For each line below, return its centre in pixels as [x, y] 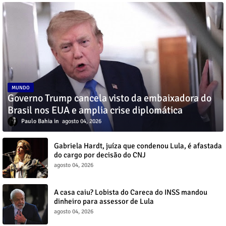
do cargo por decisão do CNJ [100, 155]
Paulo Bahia [37, 121]
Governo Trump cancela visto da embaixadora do [109, 98]
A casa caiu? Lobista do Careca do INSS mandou [131, 192]
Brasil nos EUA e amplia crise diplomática [95, 110]
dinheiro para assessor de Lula [104, 201]
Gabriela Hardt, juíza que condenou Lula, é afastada [138, 146]
